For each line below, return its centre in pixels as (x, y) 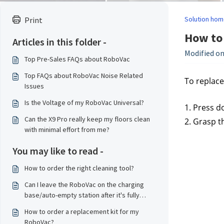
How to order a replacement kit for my (82, 211)
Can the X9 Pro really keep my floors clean (87, 119)
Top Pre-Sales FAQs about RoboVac (77, 59)
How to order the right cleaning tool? (79, 168)
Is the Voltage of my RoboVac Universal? (84, 102)
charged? (38, 205)
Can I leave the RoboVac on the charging (84, 184)
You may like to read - (58, 151)
